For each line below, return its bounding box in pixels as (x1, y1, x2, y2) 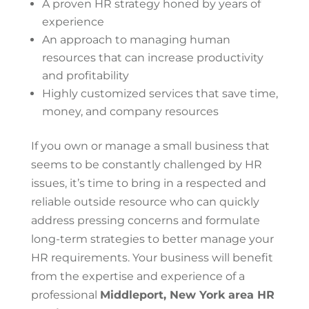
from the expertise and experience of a (30, 270, 245, 283)
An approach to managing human (41, 33, 230, 46)
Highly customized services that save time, (41, 87, 278, 100)
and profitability (41, 69, 129, 82)
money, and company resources (41, 105, 221, 118)
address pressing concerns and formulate (30, 214, 260, 227)
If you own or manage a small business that (30, 139, 270, 152)
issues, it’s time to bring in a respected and (30, 177, 266, 190)
